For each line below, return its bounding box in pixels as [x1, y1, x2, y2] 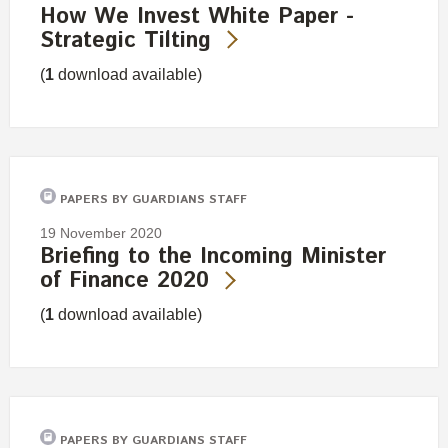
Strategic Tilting [40, 24, 211, 57]
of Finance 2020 [40, 265, 209, 298]
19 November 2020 [40, 225, 162, 242]
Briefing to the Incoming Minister [40, 241, 386, 274]
